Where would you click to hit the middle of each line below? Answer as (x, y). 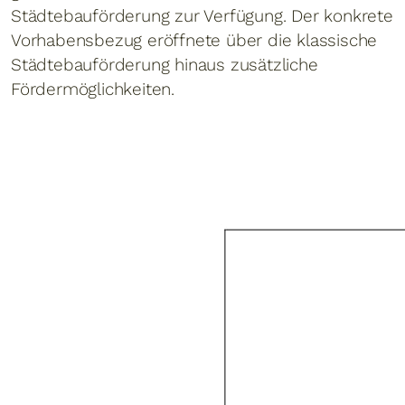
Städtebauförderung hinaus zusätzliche (165, 65)
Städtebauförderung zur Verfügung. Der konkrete (202, 16)
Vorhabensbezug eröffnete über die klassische (194, 40)
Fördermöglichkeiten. (93, 89)
